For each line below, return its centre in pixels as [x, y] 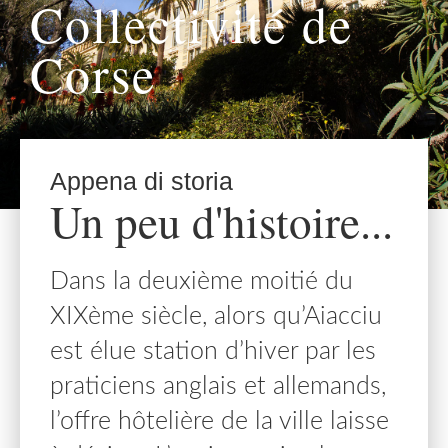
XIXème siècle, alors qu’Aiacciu [216, 317]
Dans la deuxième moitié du [201, 282]
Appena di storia [141, 181]
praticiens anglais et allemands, [218, 387]
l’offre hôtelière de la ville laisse [219, 422]
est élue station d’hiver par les [213, 352]
